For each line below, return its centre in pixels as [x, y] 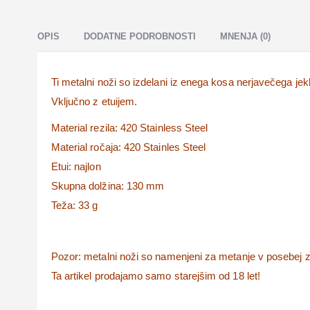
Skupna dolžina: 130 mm [108, 186]
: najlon [85, 167]
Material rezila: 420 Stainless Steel [129, 128]
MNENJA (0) [245, 37]
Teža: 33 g [74, 206]
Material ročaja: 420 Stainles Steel [128, 147]
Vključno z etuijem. [94, 102]
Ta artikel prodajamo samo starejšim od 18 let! [155, 276]
